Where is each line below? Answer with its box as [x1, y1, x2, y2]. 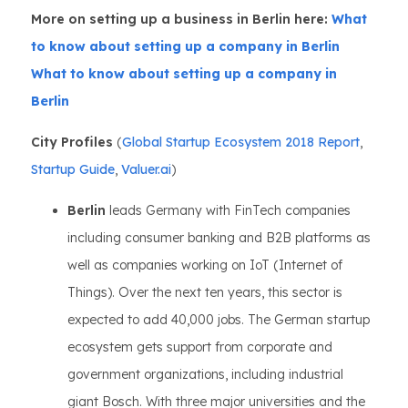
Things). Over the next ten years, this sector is [67, 284, 342, 301]
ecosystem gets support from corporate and [67, 339, 332, 355]
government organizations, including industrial [67, 366, 343, 382]
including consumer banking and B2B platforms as [67, 229, 371, 246]
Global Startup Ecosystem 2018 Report [122, 134, 360, 150]
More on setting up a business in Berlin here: [31, 11, 328, 27]
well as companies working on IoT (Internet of [67, 257, 342, 273]
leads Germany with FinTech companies [106, 202, 351, 219]
